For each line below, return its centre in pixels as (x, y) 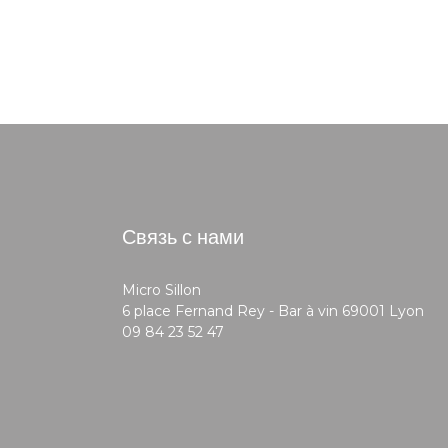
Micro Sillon (161, 290)
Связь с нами (183, 237)
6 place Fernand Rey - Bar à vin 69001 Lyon (273, 311)
